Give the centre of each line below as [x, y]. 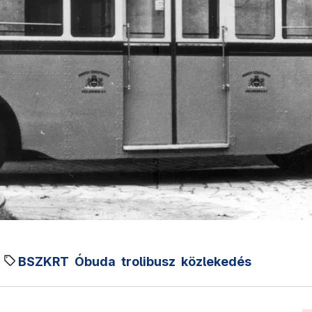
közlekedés [216, 261]
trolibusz [148, 261]
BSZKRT [44, 261]
